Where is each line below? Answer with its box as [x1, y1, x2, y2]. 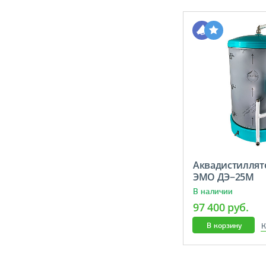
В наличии [192, 186, 233, 197]
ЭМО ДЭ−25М [193, 170, 263, 184]
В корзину [206, 220, 242, 231]
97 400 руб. [193, 200, 249, 215]
